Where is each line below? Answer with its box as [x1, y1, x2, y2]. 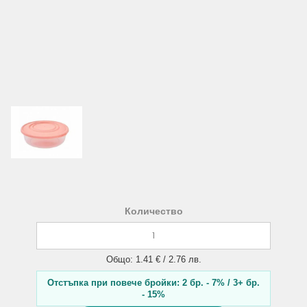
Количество [124, 206, 183, 217]
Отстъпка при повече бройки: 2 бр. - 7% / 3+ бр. [47, 278, 260, 288]
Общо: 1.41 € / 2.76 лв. [106, 254, 201, 265]
